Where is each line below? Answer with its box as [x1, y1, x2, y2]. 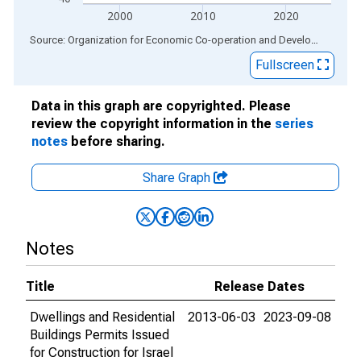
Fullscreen [255, 57, 317, 73]
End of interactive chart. [14, 31, 146, 47]
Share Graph [143, 170, 214, 185]
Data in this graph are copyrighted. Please [31, 98, 291, 114]
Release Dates [214, 279, 305, 294]
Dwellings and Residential [30, 309, 175, 325]
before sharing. [68, 134, 165, 149]
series [275, 116, 313, 131]
